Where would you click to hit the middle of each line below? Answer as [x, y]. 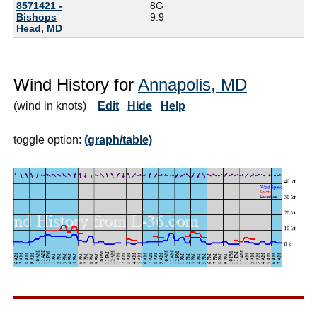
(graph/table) [118, 139]
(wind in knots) [56, 105]
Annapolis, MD [192, 84]
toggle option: [49, 139]
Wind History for [76, 84]
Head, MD [39, 28]
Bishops [36, 17]
